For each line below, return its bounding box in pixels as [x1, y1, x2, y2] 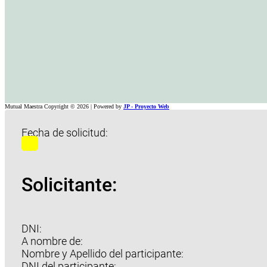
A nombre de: [21, 235, 83, 248]
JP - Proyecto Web [123, 103, 169, 110]
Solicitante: [21, 174, 117, 196]
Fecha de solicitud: [21, 126, 108, 139]
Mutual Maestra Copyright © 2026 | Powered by [5, 103, 123, 110]
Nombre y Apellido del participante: [21, 247, 184, 260]
